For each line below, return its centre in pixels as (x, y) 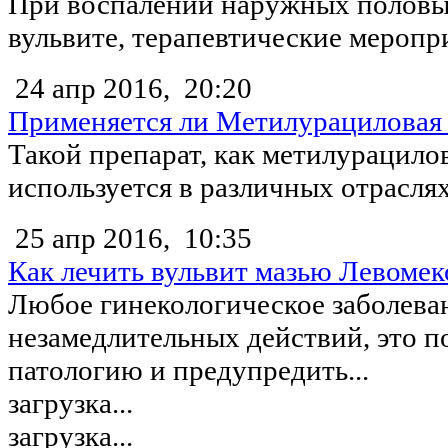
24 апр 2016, (92, 87)
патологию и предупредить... (188, 369)
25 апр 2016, (92, 237)
